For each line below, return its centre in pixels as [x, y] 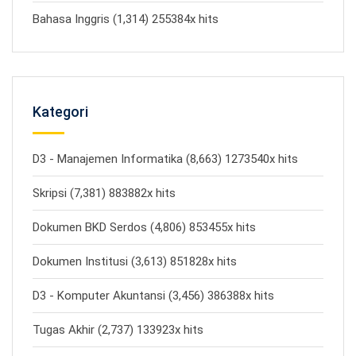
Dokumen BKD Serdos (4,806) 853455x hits [144, 227]
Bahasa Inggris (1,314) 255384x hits [126, 19]
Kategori [60, 112]
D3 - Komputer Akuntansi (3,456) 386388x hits [153, 296]
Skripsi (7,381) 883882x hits [104, 193]
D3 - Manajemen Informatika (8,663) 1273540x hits [165, 159]
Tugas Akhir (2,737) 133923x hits [118, 330]
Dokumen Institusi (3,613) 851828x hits [135, 261]
